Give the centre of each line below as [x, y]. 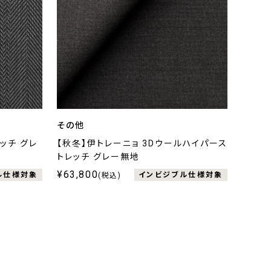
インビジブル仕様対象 [181, 175]
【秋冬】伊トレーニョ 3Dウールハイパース [142, 144]
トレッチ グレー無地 [98, 157]
